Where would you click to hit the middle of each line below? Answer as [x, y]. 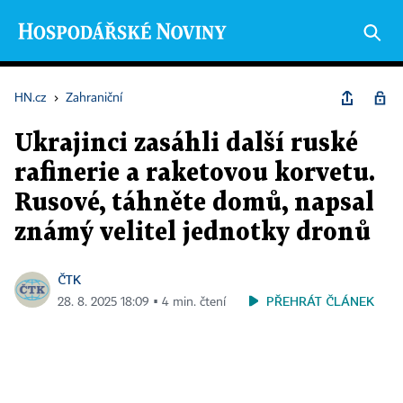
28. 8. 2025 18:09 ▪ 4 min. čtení [142, 302]
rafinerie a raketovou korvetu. [195, 174]
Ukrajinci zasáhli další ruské [186, 144]
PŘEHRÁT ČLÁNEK [320, 301]
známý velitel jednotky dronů [193, 233]
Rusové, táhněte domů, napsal [194, 203]
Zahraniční [94, 98]
